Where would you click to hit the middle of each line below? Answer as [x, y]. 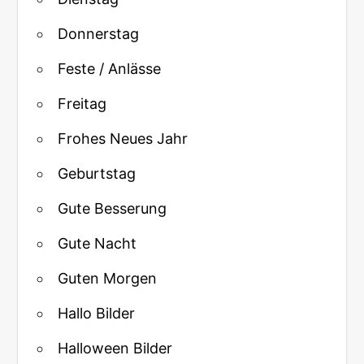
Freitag [82, 104]
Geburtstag [97, 174]
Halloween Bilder [115, 349]
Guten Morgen [108, 279]
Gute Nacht [97, 244]
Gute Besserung [113, 209]
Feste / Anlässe [110, 69]
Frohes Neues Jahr [123, 139]
